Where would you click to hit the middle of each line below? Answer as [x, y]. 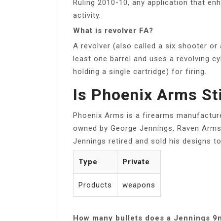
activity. [87, 15]
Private [136, 162]
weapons [139, 185]
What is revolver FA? [113, 30]
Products [95, 185]
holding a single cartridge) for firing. [140, 71]
